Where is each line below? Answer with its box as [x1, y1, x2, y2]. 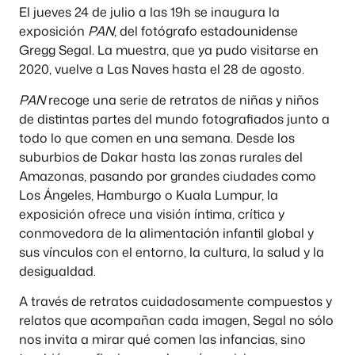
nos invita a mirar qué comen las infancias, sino [19, 330, 306, 348]
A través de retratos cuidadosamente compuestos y [19, 292, 332, 310]
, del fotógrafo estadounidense [114, 22, 298, 40]
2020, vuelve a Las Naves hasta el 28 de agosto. [19, 60, 304, 78]
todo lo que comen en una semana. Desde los [19, 128, 295, 147]
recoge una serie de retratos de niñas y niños [45, 90, 319, 109]
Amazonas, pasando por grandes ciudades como [19, 166, 316, 185]
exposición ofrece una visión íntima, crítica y [19, 204, 284, 223]
